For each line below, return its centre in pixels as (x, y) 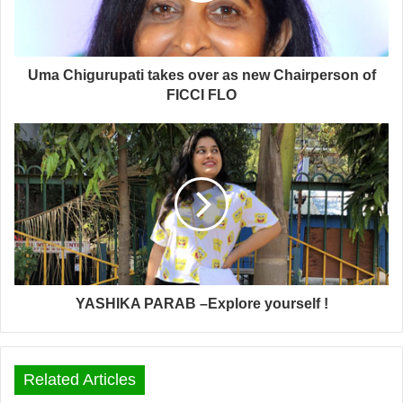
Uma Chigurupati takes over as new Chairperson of (201, 75)
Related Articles (80, 379)
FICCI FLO (201, 94)
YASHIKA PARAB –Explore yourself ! (201, 303)
